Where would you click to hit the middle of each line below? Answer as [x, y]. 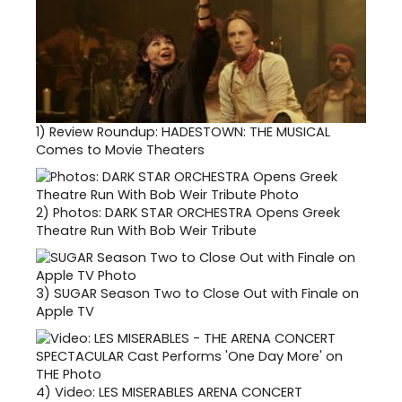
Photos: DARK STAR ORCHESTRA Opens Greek [197, 213]
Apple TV [65, 312]
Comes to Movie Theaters [120, 150]
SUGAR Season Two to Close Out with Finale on [206, 294]
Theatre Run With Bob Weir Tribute [146, 231]
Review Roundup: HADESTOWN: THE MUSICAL [190, 132]
